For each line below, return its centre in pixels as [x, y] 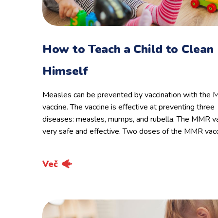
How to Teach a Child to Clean [128, 49]
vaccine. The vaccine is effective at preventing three [128, 107]
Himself [65, 71]
